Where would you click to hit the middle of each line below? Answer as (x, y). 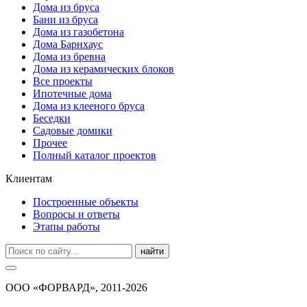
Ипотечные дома (72, 94)
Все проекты (63, 82)
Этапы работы (66, 227)
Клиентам (29, 179)
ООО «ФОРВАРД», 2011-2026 (76, 288)
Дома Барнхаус (68, 45)
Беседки (52, 119)
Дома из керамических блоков (103, 69)
